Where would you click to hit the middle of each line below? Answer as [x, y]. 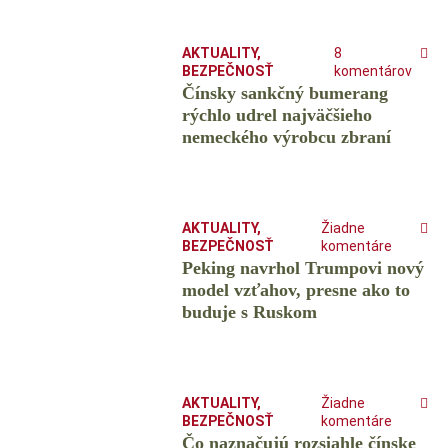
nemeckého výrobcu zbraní [286, 137]
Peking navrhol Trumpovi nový [302, 268]
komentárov [373, 71]
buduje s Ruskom [249, 312]
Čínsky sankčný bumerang [284, 93]
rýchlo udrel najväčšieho [276, 115]
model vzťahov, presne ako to [295, 290]
